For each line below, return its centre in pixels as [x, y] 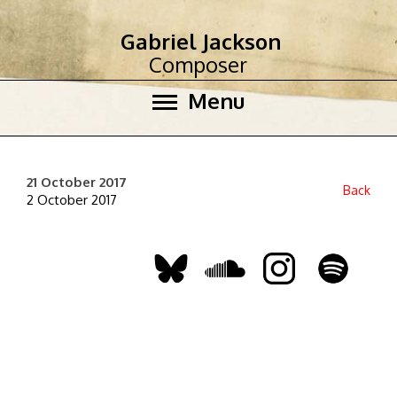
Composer [198, 64]
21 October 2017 [77, 182]
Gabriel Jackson [201, 41]
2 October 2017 [72, 200]
